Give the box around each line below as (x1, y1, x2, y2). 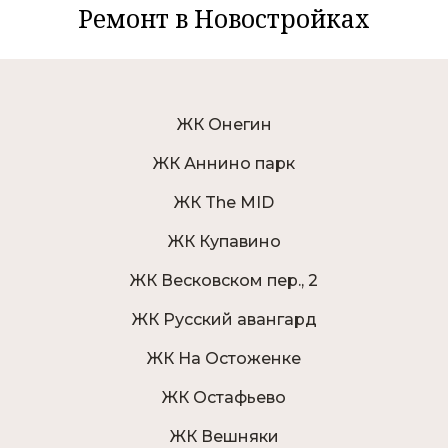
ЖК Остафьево (162, 388, 286, 408)
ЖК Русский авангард (131, 310, 317, 330)
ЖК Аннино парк (153, 154, 295, 174)
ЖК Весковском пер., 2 (130, 271, 318, 291)
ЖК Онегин (176, 115, 272, 135)
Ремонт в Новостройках (78, 2, 370, 36)
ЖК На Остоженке (147, 349, 301, 369)
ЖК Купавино (167, 232, 281, 252)
